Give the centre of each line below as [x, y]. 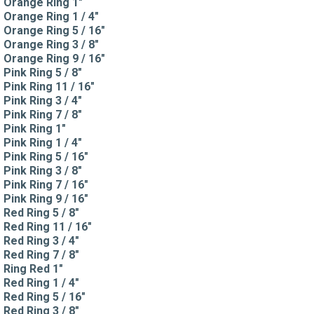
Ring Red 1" [33, 268]
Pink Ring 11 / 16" [49, 86]
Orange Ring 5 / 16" [54, 30]
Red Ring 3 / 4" [41, 240]
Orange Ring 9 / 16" [54, 58]
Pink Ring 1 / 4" [43, 142]
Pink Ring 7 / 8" [43, 114]
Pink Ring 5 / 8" [43, 72]
